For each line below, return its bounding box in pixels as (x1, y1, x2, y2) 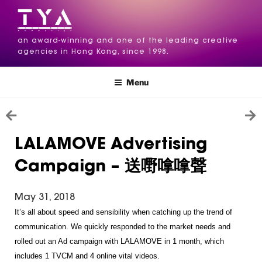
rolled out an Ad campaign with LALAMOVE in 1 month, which (15, 237, 224, 246)
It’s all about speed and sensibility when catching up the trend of (15, 208, 232, 217)
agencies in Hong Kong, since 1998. (18, 49, 169, 56)
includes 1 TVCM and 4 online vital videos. (15, 251, 160, 261)
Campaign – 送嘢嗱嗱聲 (15, 159, 206, 176)
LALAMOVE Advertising (15, 137, 207, 154)
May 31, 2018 (15, 193, 75, 203)
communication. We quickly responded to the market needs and (15, 222, 230, 232)
